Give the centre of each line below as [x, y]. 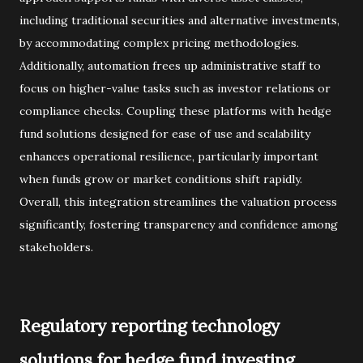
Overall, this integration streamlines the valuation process [178, 202]
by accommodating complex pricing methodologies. [159, 43]
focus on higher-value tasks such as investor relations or [175, 88]
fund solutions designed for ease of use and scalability [165, 134]
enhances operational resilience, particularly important [169, 156]
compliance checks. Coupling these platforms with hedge [175, 111]
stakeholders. [56, 247]
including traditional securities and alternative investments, [179, 20]
